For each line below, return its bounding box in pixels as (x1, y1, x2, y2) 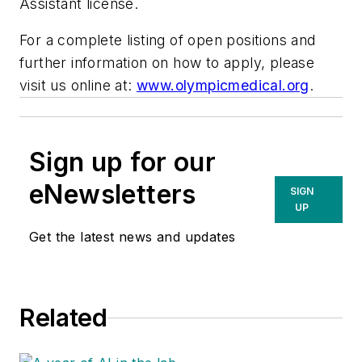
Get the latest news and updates (29, 229, 236, 246)
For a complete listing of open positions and (19, 32, 316, 49)
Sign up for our (29, 146, 216, 179)
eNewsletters (29, 179, 196, 211)
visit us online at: (19, 77, 137, 95)
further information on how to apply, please (19, 54, 315, 72)
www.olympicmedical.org (137, 77, 309, 95)
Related (19, 303, 107, 333)
